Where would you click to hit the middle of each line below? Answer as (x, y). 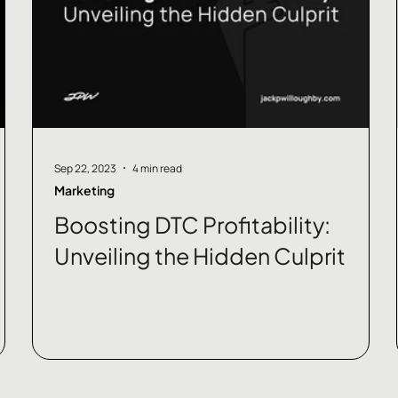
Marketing (84, 191)
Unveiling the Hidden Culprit (199, 256)
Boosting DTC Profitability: (192, 225)
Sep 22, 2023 (85, 168)
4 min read (157, 168)
